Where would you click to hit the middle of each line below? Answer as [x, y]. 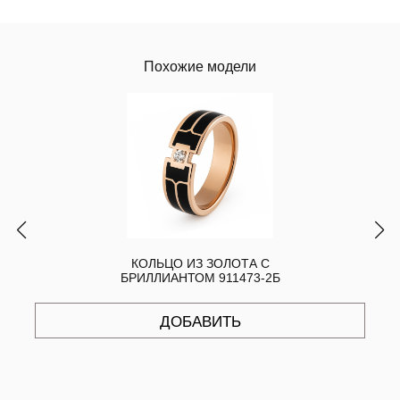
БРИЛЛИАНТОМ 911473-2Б [200, 278]
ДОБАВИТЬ [200, 322]
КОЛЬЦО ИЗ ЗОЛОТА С [200, 264]
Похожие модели [200, 67]
